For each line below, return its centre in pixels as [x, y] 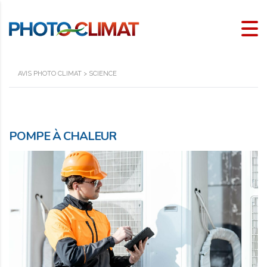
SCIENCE [103, 73]
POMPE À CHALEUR [63, 136]
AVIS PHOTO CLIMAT [50, 73]
